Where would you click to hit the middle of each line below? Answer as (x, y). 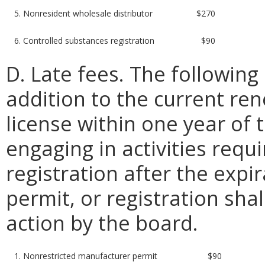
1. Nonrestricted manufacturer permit (86, 256)
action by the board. (102, 222)
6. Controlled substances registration (85, 40)
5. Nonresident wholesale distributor (84, 13)
